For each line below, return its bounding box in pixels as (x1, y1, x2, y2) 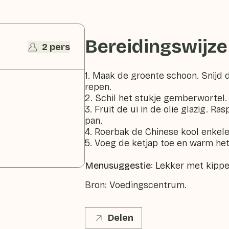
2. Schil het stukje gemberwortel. (85, 93, 227, 104)
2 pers (42, 41, 71, 53)
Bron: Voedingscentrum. (85, 179, 187, 191)
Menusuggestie (85, 160, 151, 171)
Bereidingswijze (85, 36, 228, 58)
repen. (85, 81, 112, 93)
